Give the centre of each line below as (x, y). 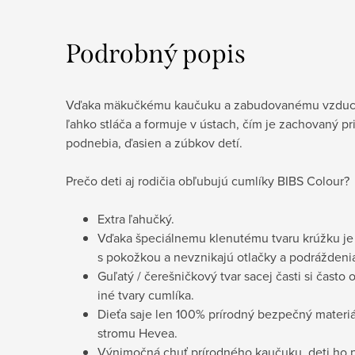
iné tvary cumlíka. (146, 294)
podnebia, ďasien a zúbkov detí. (154, 142)
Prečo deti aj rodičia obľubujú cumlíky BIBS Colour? (208, 180)
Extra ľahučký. (136, 218)
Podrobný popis (156, 53)
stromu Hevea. (137, 332)
